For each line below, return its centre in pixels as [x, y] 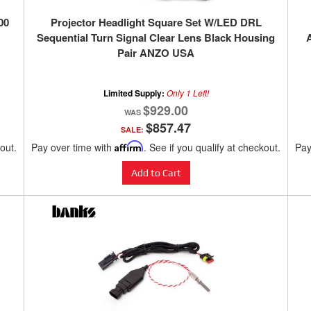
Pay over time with [73, 148]
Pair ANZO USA [156, 53]
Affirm [129, 146]
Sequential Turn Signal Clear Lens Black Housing [156, 38]
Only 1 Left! [187, 93]
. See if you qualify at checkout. [212, 148]
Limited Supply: [135, 93]
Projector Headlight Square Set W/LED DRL [156, 23]
